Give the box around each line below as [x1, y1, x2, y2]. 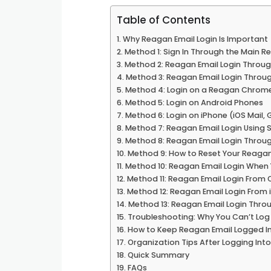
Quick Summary [127, 250, 189, 260]
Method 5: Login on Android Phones [125, 97, 263, 108]
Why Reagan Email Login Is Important [122, 34, 268, 44]
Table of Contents [117, 13, 211, 28]
